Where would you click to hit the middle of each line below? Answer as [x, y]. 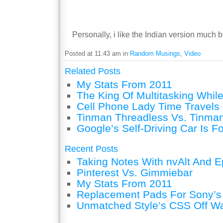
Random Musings [155, 54]
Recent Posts [91, 149]
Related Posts [93, 71]
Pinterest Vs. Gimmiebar [135, 173]
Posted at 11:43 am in [97, 54]
